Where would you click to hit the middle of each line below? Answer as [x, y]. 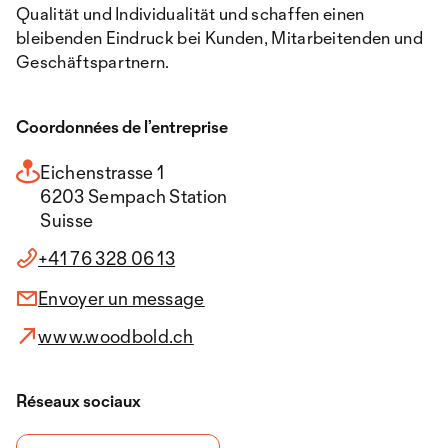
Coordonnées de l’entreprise [122, 126]
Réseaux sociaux [78, 400]
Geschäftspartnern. [93, 61]
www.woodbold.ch [116, 336]
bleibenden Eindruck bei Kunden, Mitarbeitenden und [220, 37]
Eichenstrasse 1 [102, 172]
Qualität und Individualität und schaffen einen [190, 13]
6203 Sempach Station [134, 196]
